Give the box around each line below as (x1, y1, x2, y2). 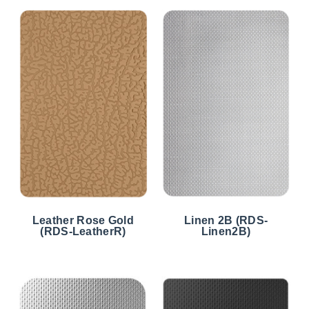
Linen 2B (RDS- (183, 215, 268, 227)
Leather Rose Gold (32, 215, 134, 227)
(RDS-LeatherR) (40, 226, 126, 238)
